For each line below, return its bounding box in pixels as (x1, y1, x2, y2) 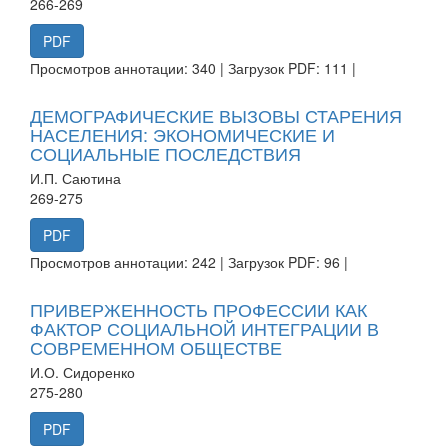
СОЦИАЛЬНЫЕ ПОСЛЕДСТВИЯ (30, 139, 301, 166)
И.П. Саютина (30, 167, 121, 188)
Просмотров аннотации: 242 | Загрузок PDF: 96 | (30, 251, 348, 272)
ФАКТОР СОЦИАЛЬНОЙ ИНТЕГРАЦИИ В (30, 314, 379, 341)
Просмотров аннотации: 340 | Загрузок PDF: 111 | (30, 57, 356, 78)
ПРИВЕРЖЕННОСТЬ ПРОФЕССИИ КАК (30, 295, 367, 322)
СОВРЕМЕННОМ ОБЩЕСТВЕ (30, 333, 282, 360)
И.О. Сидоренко (30, 361, 135, 382)
